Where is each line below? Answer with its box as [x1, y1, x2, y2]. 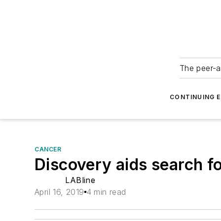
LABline [65, 175, 96, 185]
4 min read [86, 187, 126, 197]
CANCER [35, 146, 62, 153]
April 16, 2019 [35, 187, 84, 197]
